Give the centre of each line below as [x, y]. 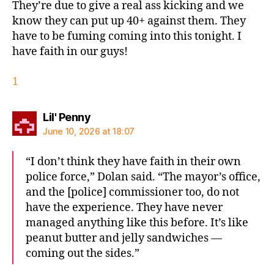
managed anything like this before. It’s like [137, 223]
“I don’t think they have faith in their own [133, 161]
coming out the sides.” [83, 253]
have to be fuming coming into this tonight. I [127, 37]
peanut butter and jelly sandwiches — [124, 238]
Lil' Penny [67, 117]
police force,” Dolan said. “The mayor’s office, [143, 177]
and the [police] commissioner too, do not [132, 192]
